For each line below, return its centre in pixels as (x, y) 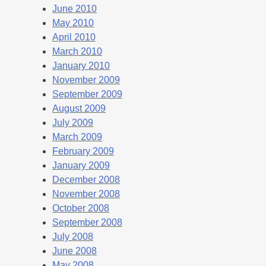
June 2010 (75, 8)
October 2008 (81, 208)
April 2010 (74, 37)
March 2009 (77, 137)
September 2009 (87, 94)
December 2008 (86, 179)
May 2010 (73, 23)
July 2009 (73, 122)
